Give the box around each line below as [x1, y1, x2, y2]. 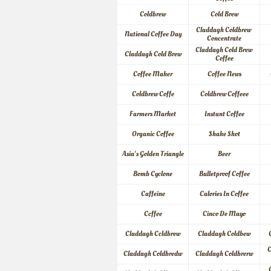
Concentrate [207, 33, 241, 44]
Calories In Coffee [200, 189, 249, 199]
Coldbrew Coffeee [200, 89, 249, 99]
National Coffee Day [124, 29, 181, 39]
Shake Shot [208, 129, 240, 139]
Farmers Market [129, 109, 176, 119]
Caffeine [140, 189, 165, 199]
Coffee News [207, 69, 241, 79]
